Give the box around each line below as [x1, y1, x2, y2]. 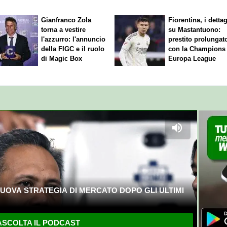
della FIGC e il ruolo [41, 45, 105, 53]
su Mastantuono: [168, 26, 221, 34]
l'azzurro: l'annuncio [41, 35, 106, 44]
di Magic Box [41, 55, 83, 63]
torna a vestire [41, 26, 86, 34]
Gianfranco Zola [41, 16, 92, 24]
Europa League [168, 55, 216, 63]
